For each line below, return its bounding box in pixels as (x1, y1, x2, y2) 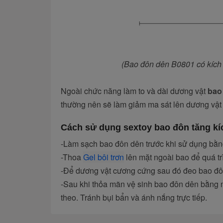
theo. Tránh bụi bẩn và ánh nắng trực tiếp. (61, 192, 207, 204)
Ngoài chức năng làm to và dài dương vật (61, 85, 206, 97)
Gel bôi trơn (83, 151, 124, 163)
